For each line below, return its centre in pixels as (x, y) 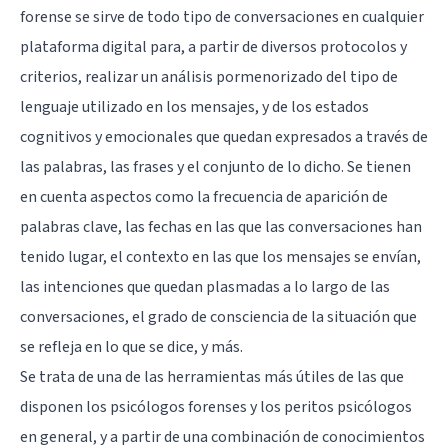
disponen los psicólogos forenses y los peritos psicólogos (216, 406)
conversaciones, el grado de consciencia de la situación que (218, 316)
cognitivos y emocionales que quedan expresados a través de (224, 136)
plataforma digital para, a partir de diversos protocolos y (213, 46)
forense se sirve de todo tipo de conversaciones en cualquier (222, 16)
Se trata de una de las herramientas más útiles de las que (212, 376)
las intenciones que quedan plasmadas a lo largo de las (205, 286)
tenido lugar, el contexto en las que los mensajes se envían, (220, 256)
